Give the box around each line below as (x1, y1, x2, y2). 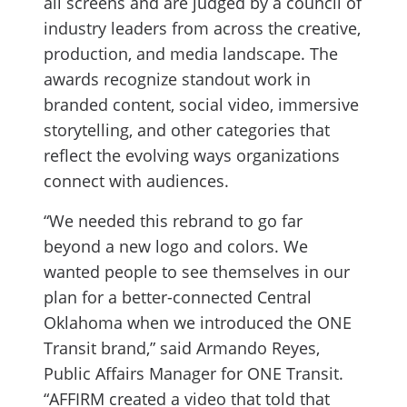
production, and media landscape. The (44, 43, 338, 65)
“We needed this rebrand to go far (44, 210, 303, 232)
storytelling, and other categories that (44, 119, 330, 141)
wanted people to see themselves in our (44, 261, 350, 283)
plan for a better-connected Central (44, 286, 312, 308)
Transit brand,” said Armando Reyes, (44, 337, 320, 359)
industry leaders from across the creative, (44, 17, 361, 39)
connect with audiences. (44, 170, 229, 192)
